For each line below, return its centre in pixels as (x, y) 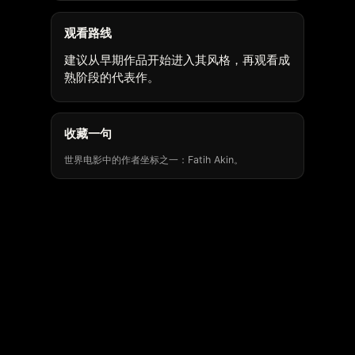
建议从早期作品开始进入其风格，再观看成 (177, 60)
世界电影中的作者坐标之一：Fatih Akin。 (154, 159)
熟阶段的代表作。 (112, 77)
